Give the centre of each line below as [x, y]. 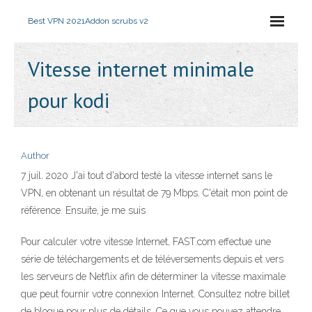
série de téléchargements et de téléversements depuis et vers [152, 259]
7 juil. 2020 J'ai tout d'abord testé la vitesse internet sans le [147, 175]
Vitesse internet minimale [141, 69]
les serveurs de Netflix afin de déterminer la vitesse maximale [153, 276]
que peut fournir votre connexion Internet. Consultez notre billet [155, 294]
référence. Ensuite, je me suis [85, 210]
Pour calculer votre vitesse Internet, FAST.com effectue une [146, 242]
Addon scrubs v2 [117, 21]
